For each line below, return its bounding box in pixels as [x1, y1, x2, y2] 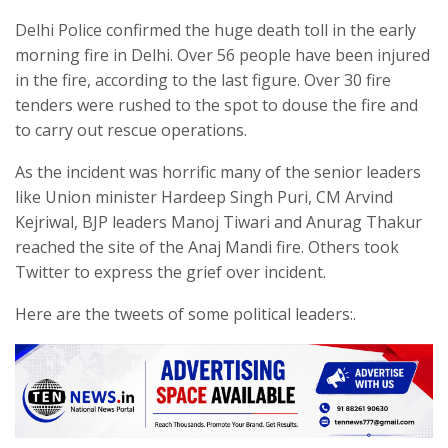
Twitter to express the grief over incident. [15, 261, 326, 284]
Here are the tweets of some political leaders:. [15, 303, 356, 326]
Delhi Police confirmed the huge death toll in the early [15, 19, 416, 42]
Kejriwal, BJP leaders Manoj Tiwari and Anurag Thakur [15, 211, 422, 234]
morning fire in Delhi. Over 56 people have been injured [15, 44, 430, 67]
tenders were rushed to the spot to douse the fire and [15, 94, 418, 117]
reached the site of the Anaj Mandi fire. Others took [15, 236, 399, 259]
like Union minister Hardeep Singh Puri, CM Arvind [15, 186, 393, 209]
